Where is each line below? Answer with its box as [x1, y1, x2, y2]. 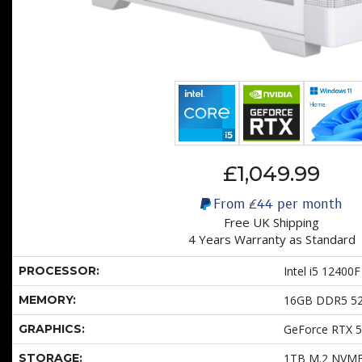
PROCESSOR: [19, 263, 99, 279]
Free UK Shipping [224, 214, 319, 231]
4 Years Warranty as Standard [187, 231, 356, 248]
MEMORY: [19, 293, 76, 308]
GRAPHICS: [19, 322, 85, 337]
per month [272, 194, 343, 212]
